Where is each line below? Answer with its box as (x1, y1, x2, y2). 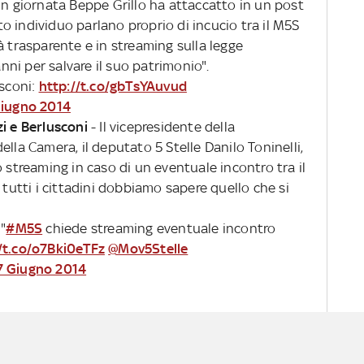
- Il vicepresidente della (87, 118, 235, 135)
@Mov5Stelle (108, 240, 188, 257)
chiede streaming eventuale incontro (42, 219, 276, 236)
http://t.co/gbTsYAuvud (38, 77, 187, 94)
